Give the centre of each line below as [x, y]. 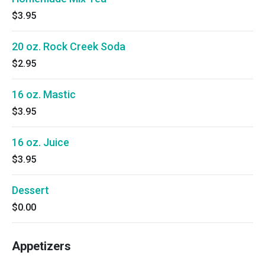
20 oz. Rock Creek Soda [69, 46]
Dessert [30, 190]
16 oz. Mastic [44, 94]
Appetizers [41, 246]
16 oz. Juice [41, 142]
